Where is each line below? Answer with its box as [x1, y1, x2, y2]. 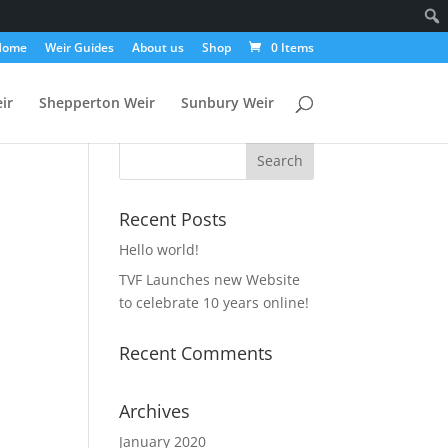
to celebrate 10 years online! [119, 293, 310, 312]
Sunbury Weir [180, 93, 274, 112]
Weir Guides [44, 39, 114, 56]
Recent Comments [119, 341, 274, 365]
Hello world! [119, 240, 200, 259]
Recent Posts [119, 207, 228, 231]
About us [131, 39, 184, 56]
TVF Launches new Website [119, 270, 301, 289]
